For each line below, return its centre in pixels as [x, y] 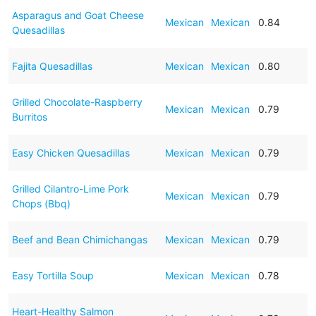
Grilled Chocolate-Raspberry [77, 102]
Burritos [29, 116]
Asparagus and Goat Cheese [78, 15]
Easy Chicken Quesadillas [71, 152]
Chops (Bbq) [41, 203]
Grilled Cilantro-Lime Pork [70, 188]
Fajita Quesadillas [52, 66]
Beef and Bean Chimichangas [79, 239]
